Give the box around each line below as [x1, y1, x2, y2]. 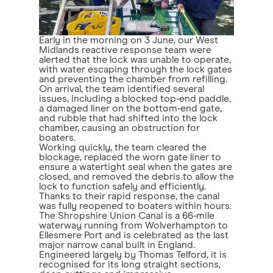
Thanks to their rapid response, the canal [39, 191, 219, 201]
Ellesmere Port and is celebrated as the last [39, 230, 229, 240]
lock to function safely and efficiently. [39, 181, 206, 191]
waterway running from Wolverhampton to [39, 220, 228, 230]
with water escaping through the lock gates [39, 64, 232, 74]
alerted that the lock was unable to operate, [39, 54, 231, 65]
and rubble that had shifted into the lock [39, 113, 218, 123]
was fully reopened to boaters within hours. [39, 200, 232, 211]
